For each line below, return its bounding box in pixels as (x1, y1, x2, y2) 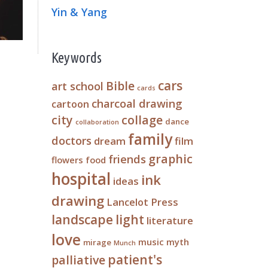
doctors (51, 133, 92, 148)
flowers (51, 154, 83, 166)
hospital (51, 168, 111, 190)
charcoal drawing (92, 96, 182, 111)
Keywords (51, 50, 102, 66)
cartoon (51, 97, 89, 111)
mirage (83, 237, 111, 248)
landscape (51, 211, 113, 228)
